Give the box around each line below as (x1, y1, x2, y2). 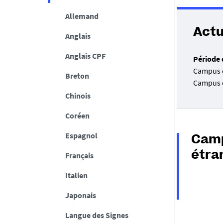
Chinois (65, 91, 91, 101)
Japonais (65, 190, 96, 200)
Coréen (65, 111, 90, 120)
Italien (65, 170, 88, 180)
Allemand (65, 11, 99, 21)
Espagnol (65, 130, 98, 140)
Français (65, 150, 94, 160)
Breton (65, 71, 89, 81)
